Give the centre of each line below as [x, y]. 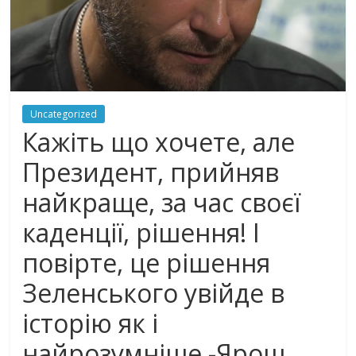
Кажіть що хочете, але [159, 142]
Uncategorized [64, 114]
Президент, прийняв [151, 172]
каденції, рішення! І [141, 233]
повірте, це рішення [147, 263]
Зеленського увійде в [154, 293]
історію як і [91, 323]
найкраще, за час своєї [162, 203]
